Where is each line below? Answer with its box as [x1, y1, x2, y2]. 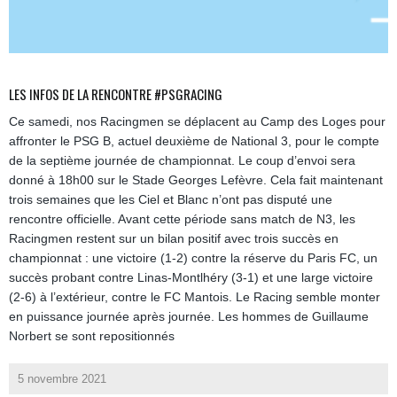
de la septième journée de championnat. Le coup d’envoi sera [9, 152, 355, 167]
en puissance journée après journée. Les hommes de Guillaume [9, 308, 369, 323]
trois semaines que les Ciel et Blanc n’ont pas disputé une [9, 191, 332, 206]
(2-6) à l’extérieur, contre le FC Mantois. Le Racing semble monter [9, 289, 380, 304]
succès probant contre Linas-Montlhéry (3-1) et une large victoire [9, 269, 373, 284]
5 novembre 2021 [18, 371, 106, 385]
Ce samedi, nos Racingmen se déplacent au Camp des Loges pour [9, 113, 385, 128]
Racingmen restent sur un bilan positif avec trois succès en [9, 230, 339, 245]
